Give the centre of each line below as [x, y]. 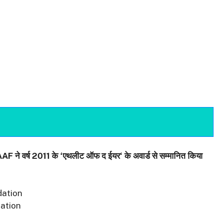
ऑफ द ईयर [103, 156]
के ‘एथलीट [67, 156]
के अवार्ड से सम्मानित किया [164, 156]
